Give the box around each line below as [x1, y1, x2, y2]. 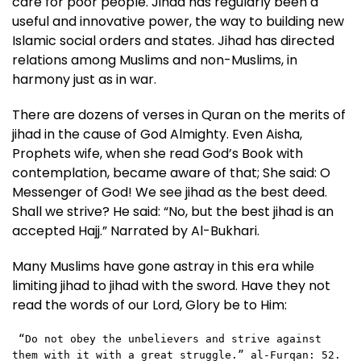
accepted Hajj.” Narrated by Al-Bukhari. [12, 221, 259, 240]
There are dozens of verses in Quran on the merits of [12, 105, 346, 124]
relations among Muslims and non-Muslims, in [12, 50, 297, 69]
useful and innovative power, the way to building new [12, 11, 344, 31]
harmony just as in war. [12, 69, 156, 89]
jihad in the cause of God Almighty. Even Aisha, [12, 124, 302, 143]
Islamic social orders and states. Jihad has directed [12, 31, 334, 50]
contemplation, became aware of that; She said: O [12, 163, 330, 182]
